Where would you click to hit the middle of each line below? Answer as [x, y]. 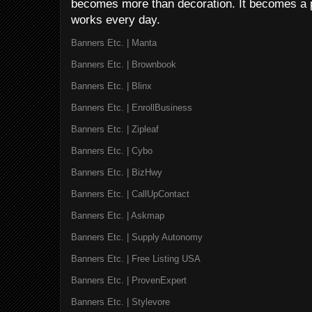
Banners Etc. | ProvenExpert [129, 280]
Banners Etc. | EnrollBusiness [132, 107]
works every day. [116, 19]
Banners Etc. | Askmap [118, 215]
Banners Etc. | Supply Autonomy [137, 237]
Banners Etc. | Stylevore [120, 302]
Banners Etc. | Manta [114, 42]
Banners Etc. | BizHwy [117, 172]
